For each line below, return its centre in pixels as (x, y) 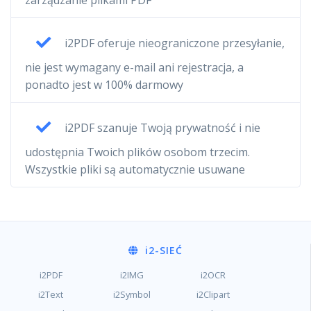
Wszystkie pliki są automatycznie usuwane (135, 169)
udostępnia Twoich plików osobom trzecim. (137, 152)
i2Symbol (132, 294)
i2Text (51, 294)
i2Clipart (213, 294)
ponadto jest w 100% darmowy (104, 85)
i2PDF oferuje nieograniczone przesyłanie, (173, 43)
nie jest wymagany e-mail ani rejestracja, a (134, 67)
